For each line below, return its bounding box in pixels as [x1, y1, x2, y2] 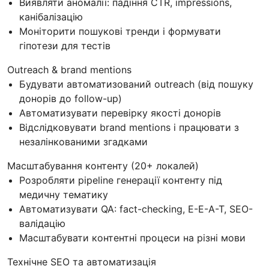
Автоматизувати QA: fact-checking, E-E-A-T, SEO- [19, 202, 253, 215]
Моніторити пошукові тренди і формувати [19, 25, 221, 37]
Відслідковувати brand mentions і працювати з [19, 121, 239, 133]
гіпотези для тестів [19, 39, 110, 52]
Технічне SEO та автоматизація [7, 255, 156, 268]
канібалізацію [19, 10, 83, 23]
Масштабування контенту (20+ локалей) [7, 159, 199, 172]
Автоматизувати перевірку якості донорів [19, 106, 221, 119]
